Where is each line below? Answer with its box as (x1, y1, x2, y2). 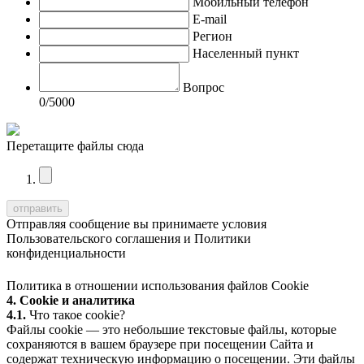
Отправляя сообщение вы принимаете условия (6, 216, 266, 231)
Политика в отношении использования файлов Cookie (6, 278, 309, 292)
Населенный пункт (193, 45, 299, 60)
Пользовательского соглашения (6, 231, 180, 245)
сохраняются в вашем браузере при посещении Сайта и (6, 336, 314, 351)
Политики (194, 231, 251, 245)
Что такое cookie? (26, 307, 125, 322)
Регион (193, 28, 232, 43)
